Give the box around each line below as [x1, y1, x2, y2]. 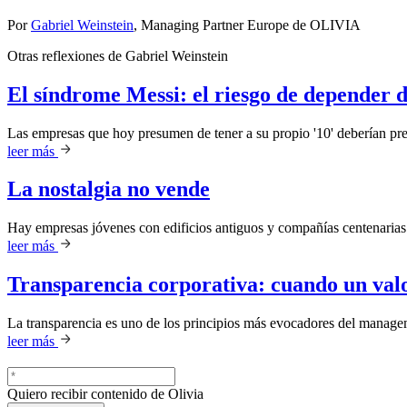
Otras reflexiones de [7, 47, 125, 64]
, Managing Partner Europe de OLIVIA [134, 16, 361, 33]
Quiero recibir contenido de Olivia [7, 385, 203, 402]
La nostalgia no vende [7, 177, 210, 202]
